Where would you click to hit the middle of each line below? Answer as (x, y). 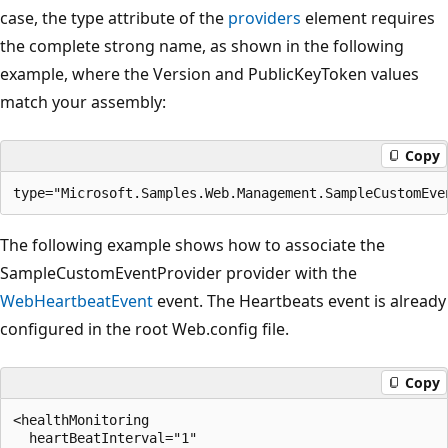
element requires (368, 17)
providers (264, 17)
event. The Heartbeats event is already (299, 300)
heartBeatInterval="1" (109, 437)
